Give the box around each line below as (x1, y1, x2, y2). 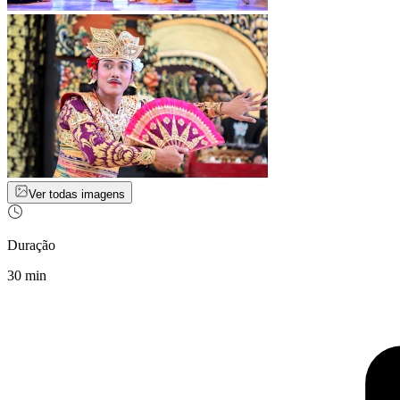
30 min (7, 268, 46, 284)
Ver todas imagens (29, 187, 125, 202)
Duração (7, 237, 55, 254)
